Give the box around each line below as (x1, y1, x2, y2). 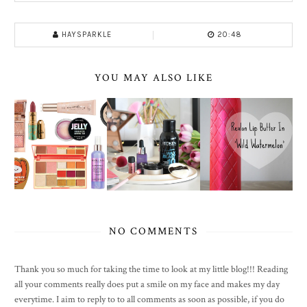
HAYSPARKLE (62, 30, 112, 39)
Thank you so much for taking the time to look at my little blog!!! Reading (14, 263, 288, 276)
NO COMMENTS (109, 225, 198, 238)
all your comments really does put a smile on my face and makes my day (14, 278, 280, 291)
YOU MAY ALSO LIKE (94, 71, 213, 84)
